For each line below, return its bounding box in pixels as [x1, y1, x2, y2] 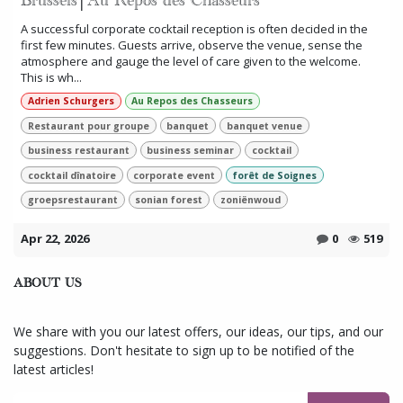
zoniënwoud [220, 193, 282, 206]
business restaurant [27, 144, 130, 157]
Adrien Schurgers [27, 94, 114, 108]
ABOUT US [13, 277, 81, 293]
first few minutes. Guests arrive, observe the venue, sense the [21, 36, 363, 53]
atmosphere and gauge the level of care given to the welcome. [21, 52, 361, 69]
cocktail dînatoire [27, 168, 116, 182]
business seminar [147, 144, 235, 157]
